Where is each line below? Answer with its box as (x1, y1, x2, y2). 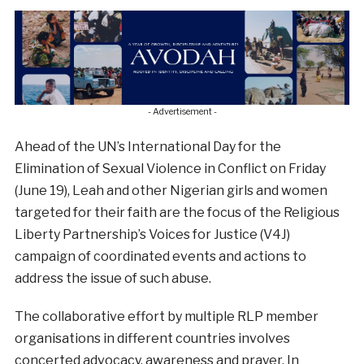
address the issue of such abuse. (14, 271, 211, 287)
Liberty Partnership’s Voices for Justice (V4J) (14, 227, 290, 243)
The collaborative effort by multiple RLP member (14, 309, 318, 325)
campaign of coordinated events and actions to (14, 249, 306, 265)
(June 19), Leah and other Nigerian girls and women (14, 183, 327, 199)
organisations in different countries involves (14, 331, 290, 347)
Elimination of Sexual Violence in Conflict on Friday (14, 161, 326, 177)
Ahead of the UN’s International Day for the (14, 139, 281, 155)
